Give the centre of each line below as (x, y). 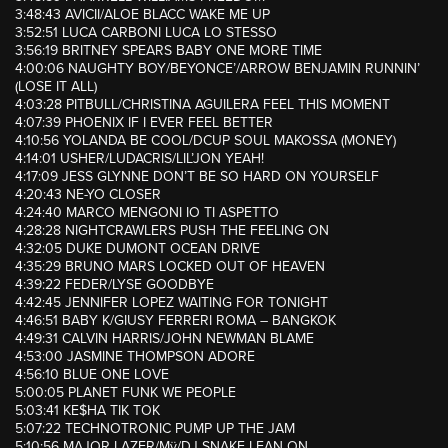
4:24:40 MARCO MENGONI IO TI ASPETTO (147, 213)
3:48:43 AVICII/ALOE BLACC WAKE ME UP (142, 15)
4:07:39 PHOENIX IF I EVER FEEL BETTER (144, 123)
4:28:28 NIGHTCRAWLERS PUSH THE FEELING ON (172, 231)
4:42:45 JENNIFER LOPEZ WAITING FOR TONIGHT (171, 303)
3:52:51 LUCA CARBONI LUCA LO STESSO (146, 33)
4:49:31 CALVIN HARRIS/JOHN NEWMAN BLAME (164, 339)
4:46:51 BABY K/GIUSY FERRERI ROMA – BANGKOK (175, 321)
